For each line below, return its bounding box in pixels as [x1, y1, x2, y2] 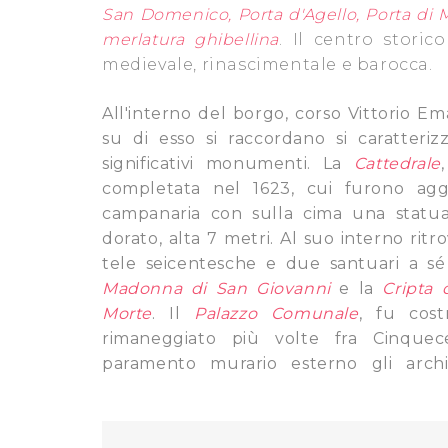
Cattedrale [353, 154, 441, 173]
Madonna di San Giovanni [102, 279, 331, 298]
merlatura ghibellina [102, 30, 279, 49]
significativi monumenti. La [102, 154, 354, 173]
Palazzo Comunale [194, 304, 359, 323]
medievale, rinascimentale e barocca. [102, 55, 433, 74]
